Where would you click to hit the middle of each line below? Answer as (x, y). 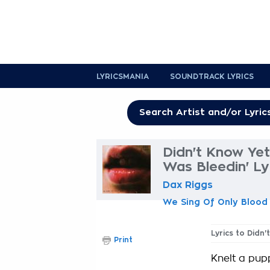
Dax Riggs (188, 185)
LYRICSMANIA (123, 77)
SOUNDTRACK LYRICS (212, 77)
